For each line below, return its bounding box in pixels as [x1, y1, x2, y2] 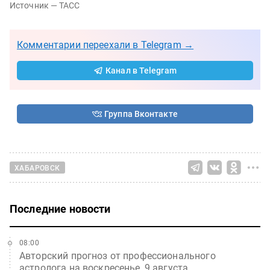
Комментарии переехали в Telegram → [17, 39, 194, 51]
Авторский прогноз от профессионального [19, 250, 216, 262]
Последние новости [10, 202, 111, 216]
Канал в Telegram [105, 66, 177, 76]
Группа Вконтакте [104, 109, 178, 119]
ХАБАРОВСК [14, 163, 60, 172]
